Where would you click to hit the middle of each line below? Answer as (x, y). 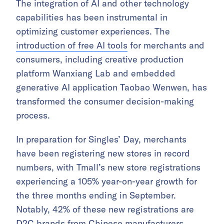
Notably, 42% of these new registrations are (105, 209)
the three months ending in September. (96, 195)
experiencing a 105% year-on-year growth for (106, 181)
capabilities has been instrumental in (92, 17)
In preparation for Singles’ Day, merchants (101, 139)
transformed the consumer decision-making (105, 101)
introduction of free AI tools (72, 45)
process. (33, 115)
